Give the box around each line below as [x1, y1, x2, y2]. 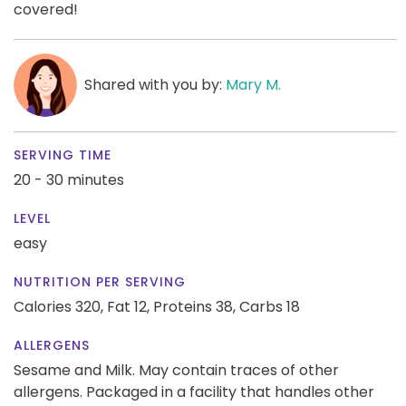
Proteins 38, [153, 295, 236, 317]
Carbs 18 [239, 295, 300, 317]
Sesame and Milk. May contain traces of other [14, 359, 339, 381]
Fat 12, [107, 295, 150, 317]
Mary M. [225, 73, 281, 95]
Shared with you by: [83, 73, 226, 95]
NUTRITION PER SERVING [14, 272, 186, 291]
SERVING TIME [14, 145, 111, 164]
